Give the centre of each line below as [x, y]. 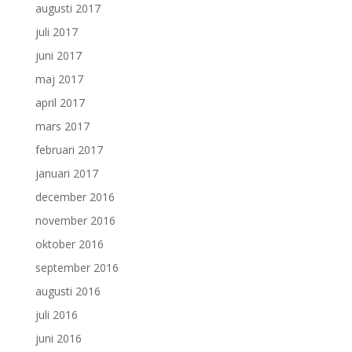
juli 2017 [56, 31]
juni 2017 [58, 55]
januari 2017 [66, 173]
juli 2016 [56, 314]
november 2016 [75, 220]
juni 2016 [58, 338]
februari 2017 [69, 149]
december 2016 [75, 196]
